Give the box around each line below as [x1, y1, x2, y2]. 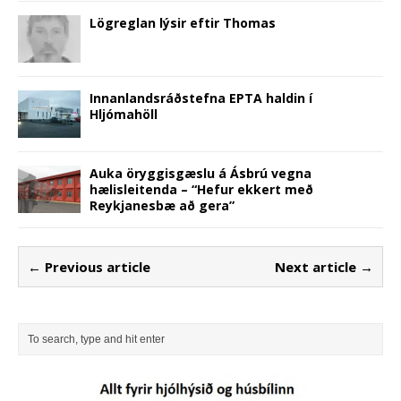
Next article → [275, 257, 373, 276]
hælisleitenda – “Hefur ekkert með [90, 180, 313, 198]
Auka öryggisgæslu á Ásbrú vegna [90, 164, 311, 182]
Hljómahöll [90, 105, 158, 123]
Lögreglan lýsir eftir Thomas [90, 13, 276, 31]
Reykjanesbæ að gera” [90, 196, 235, 214]
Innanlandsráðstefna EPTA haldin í [90, 89, 312, 107]
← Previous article [28, 257, 150, 276]
